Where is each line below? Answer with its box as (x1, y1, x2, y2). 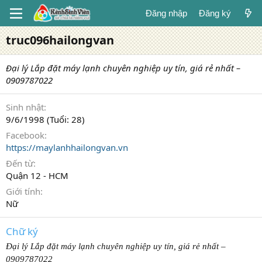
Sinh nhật (6, 101, 44, 113)
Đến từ (6, 157, 33, 169)
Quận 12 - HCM (6, 170, 68, 181)
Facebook (6, 129, 44, 141)
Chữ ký (6, 225, 38, 238)
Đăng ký (198, 8, 231, 18)
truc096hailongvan (6, 32, 114, 48)
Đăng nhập (145, 8, 187, 18)
